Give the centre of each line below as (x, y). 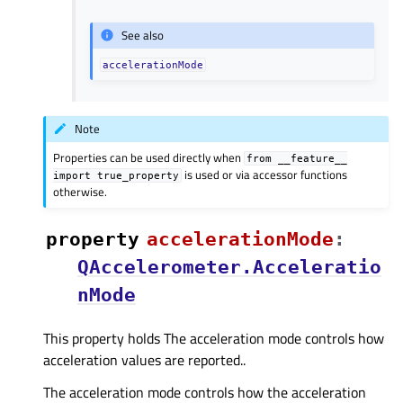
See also (143, 36)
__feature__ (313, 158)
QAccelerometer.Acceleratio (229, 267)
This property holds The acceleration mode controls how (214, 338)
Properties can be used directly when (149, 157)
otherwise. (81, 191)
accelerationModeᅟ (240, 239)
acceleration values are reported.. (144, 359)
